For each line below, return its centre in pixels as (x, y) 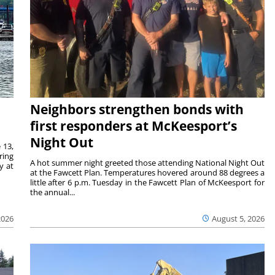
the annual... (52, 192)
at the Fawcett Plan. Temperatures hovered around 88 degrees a (147, 172)
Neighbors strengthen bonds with (137, 109)
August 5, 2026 (238, 218)
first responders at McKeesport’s (133, 126)
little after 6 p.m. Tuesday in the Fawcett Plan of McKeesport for (147, 182)
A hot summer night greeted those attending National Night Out (147, 162)
